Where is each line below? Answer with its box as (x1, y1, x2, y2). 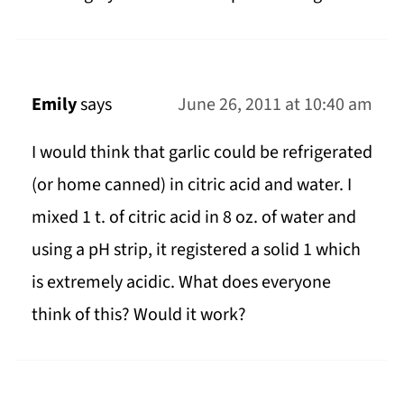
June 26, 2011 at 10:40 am (178, 91, 373, 117)
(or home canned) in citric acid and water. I (31, 171, 352, 197)
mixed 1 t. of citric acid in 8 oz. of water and (31, 204, 356, 230)
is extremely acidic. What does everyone (31, 269, 331, 295)
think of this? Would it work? (31, 301, 246, 327)
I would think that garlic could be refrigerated (31, 139, 372, 165)
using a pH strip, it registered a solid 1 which (31, 236, 361, 262)
